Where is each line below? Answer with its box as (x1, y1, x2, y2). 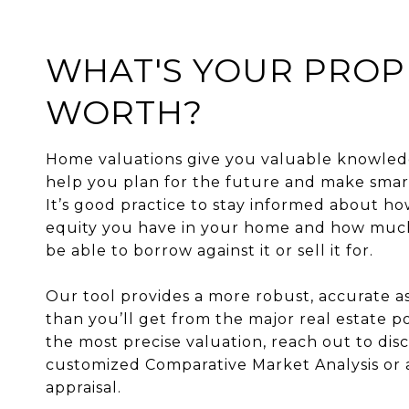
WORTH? (46, 92, 203, 133)
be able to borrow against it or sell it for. (46, 242, 378, 260)
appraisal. (46, 379, 121, 397)
